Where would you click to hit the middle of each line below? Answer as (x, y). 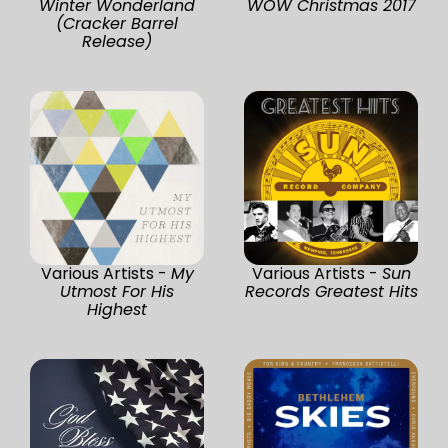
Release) (117, 41)
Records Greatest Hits (331, 291)
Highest (117, 309)
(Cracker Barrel (117, 23)
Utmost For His (117, 291)
